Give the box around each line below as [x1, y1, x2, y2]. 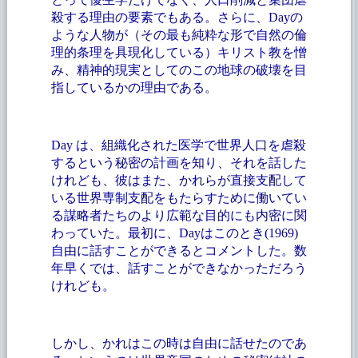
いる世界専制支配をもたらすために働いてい [50, 190, 307, 205]
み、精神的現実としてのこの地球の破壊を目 [50, 62, 307, 77]
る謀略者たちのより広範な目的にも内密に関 [50, 208, 307, 222]
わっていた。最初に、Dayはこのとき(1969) [50, 225, 298, 240]
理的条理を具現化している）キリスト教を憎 [50, 45, 307, 59]
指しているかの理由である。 [50, 80, 217, 94]
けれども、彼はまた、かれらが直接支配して [50, 173, 307, 187]
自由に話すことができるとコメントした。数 [50, 243, 307, 257]
